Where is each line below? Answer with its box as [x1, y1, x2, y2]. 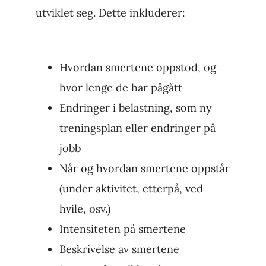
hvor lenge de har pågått [59, 81, 182, 95]
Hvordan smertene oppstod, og [59, 61, 216, 75]
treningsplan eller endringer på [59, 121, 216, 135]
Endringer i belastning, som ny [59, 101, 212, 115]
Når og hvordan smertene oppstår [59, 161, 230, 176]
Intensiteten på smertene [59, 222, 186, 236]
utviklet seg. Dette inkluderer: [35, 6, 185, 20]
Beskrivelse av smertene [59, 242, 179, 256]
